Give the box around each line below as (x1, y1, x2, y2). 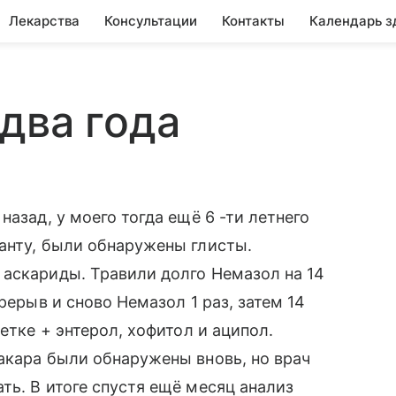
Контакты (222, 12, 285, 29)
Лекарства (9, 12, 80, 29)
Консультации (104, 12, 197, 29)
